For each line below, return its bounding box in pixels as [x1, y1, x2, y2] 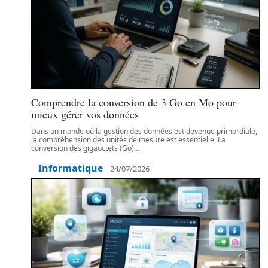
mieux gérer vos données [31, 107, 139, 121]
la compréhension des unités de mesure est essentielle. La [31, 135, 226, 145]
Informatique [38, 162, 103, 175]
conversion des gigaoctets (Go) [31, 143, 134, 153]
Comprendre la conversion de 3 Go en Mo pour [31, 95, 236, 109]
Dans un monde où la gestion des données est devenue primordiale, [31, 126, 257, 136]
